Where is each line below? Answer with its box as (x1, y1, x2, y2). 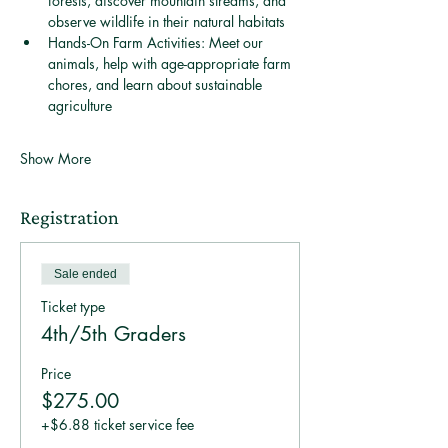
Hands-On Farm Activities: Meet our (48, 33, 267, 52)
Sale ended (54, 267, 117, 281)
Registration (20, 206, 119, 228)
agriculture (48, 96, 116, 115)
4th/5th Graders (41, 321, 186, 347)
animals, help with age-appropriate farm (48, 54, 295, 73)
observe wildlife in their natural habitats (48, 12, 289, 31)
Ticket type (41, 297, 105, 316)
